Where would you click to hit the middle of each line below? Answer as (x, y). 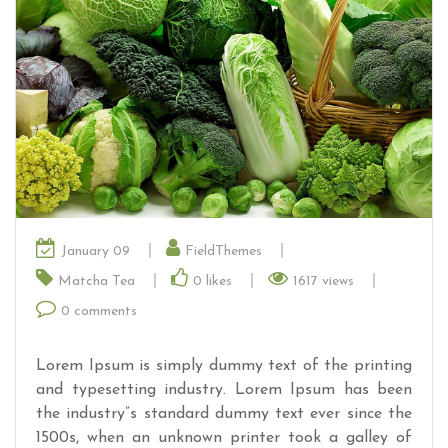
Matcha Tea (98, 281)
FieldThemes (225, 251)
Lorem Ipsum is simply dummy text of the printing (224, 365)
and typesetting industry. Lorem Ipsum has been (224, 389)
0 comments (99, 311)
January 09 (97, 251)
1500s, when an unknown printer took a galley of (224, 437)
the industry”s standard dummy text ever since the (224, 413)
